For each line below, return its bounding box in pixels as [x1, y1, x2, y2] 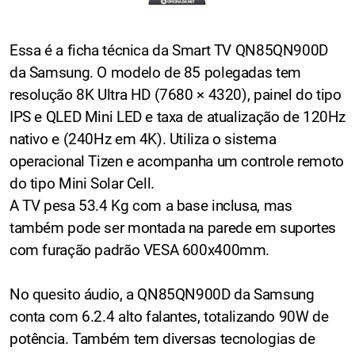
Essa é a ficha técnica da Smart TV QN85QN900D [10, 40, 328, 59]
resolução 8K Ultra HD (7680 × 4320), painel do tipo [10, 85, 342, 104]
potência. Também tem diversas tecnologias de [10, 329, 315, 348]
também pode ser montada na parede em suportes [10, 218, 336, 237]
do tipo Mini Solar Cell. [10, 174, 155, 193]
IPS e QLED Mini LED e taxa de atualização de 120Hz [10, 107, 345, 126]
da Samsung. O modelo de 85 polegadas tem [10, 63, 301, 82]
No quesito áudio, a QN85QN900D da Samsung [10, 284, 315, 303]
